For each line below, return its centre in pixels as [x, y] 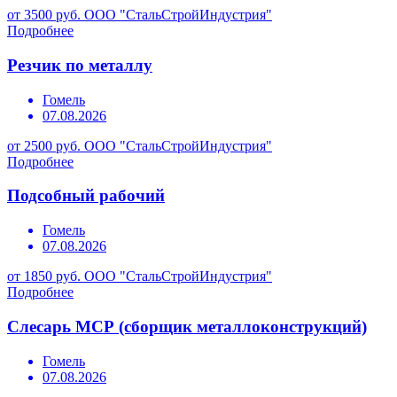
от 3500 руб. [44, 15]
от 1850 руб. [44, 276]
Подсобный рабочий [86, 196]
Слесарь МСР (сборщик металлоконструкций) [187, 326]
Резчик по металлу [80, 65]
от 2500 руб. [44, 145]
